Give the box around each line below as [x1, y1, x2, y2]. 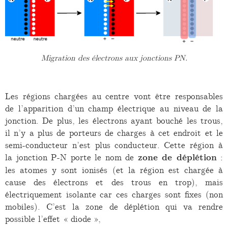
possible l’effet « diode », [5, 213, 101, 224]
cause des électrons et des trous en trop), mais [5, 177, 223, 187]
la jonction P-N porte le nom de [5, 152, 138, 162]
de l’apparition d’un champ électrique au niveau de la [5, 103, 223, 113]
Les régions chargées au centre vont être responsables [5, 91, 223, 101]
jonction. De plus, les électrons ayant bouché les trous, [5, 115, 223, 126]
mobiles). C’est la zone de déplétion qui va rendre [5, 201, 223, 212]
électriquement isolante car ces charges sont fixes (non [5, 189, 223, 199]
